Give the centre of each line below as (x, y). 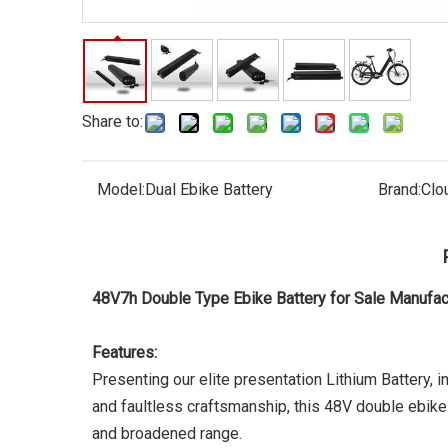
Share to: (112, 121)
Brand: (399, 189)
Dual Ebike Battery (209, 189)
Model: (121, 189)
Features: (124, 352)
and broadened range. (167, 433)
